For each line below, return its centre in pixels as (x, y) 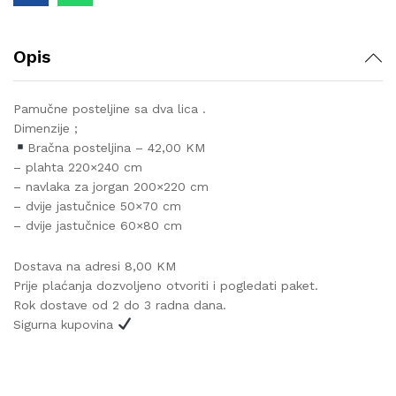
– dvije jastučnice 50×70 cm (97, 206)
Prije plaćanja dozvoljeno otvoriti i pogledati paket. (166, 285)
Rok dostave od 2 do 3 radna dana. (120, 305)
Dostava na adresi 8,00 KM (95, 266)
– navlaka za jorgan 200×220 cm (111, 186)
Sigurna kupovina (65, 324)
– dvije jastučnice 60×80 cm (98, 225)
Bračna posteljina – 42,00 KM (116, 147)
